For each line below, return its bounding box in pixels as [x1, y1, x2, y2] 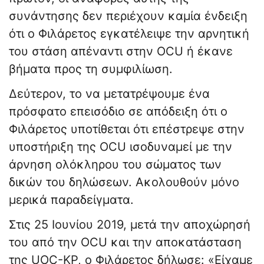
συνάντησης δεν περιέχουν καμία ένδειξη [9, 9, 247, 24]
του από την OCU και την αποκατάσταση [9, 235, 242, 250]
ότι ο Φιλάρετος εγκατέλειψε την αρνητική [9, 27, 249, 41]
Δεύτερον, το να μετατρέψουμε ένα [9, 87, 210, 101]
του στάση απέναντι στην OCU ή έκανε [9, 44, 233, 59]
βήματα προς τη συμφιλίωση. [9, 62, 173, 77]
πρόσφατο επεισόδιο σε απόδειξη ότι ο [9, 104, 227, 119]
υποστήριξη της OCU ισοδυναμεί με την [9, 140, 232, 154]
